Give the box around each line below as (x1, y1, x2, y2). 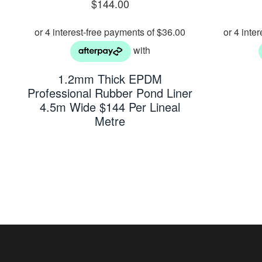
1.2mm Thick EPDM (58, 70, 163, 87)
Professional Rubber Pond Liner (27, 84, 193, 101)
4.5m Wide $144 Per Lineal (40, 98, 181, 115)
